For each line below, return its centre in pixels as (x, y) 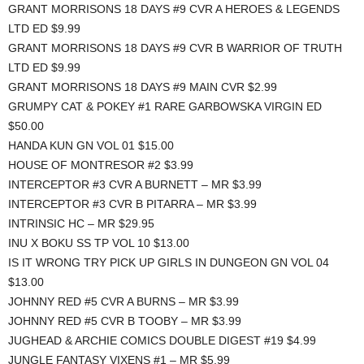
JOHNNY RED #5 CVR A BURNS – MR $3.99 (123, 302)
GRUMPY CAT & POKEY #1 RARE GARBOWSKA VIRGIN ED (165, 107)
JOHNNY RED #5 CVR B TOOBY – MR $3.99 (125, 321)
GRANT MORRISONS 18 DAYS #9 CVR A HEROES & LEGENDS (174, 9)
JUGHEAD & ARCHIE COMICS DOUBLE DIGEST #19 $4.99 (162, 341)
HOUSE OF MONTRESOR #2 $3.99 (101, 165)
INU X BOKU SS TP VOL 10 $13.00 (99, 243)
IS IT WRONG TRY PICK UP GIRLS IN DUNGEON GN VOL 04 (169, 263)
